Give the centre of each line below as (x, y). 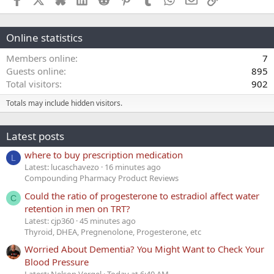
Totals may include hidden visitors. (64, 103)
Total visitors (33, 84)
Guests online (35, 71)
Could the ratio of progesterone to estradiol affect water (142, 195)
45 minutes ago (108, 220)
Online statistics (44, 38)
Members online (41, 58)
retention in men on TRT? (77, 208)
